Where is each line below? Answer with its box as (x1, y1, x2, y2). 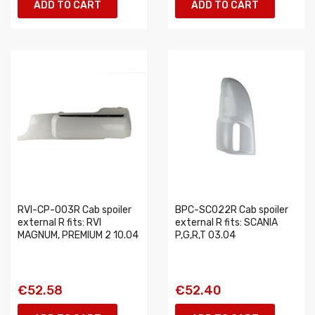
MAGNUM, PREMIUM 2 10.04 (18, 229, 139, 241)
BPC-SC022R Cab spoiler (175, 204, 288, 216)
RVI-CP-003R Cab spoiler (18, 204, 131, 216)
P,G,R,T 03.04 (175, 229, 236, 241)
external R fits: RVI (18, 217, 101, 229)
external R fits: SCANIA (175, 217, 278, 229)
